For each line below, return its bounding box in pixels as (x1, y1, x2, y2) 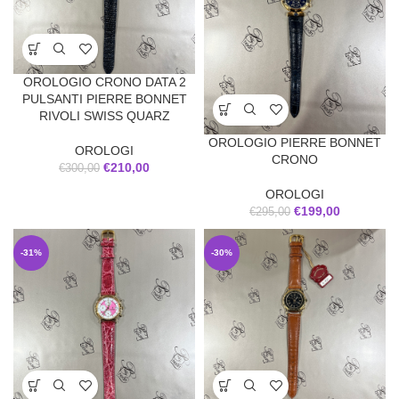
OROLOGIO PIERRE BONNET (208, 134, 381, 150)
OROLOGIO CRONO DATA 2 (22, 74, 186, 89)
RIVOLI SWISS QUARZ (38, 108, 170, 123)
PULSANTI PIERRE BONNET (21, 91, 187, 106)
